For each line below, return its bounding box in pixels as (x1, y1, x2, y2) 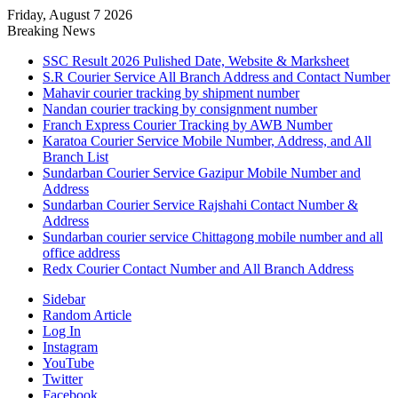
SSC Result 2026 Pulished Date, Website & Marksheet (43, 53, 349, 68)
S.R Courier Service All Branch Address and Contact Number (43, 69, 390, 84)
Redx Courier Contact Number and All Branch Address (43, 261, 354, 276)
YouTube (43, 355, 94, 370)
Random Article (43, 307, 131, 322)
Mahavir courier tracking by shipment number (43, 85, 299, 100)
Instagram (43, 339, 98, 354)
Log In (43, 323, 81, 338)
